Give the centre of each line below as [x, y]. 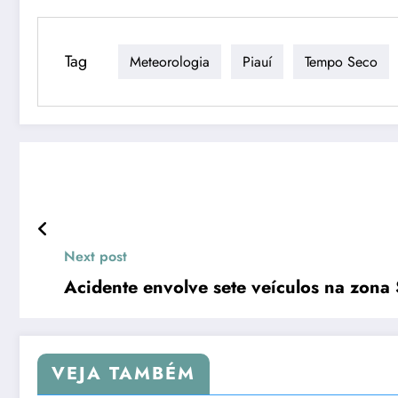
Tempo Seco [341, 61]
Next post [96, 257]
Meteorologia [170, 61]
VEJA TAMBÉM [123, 374]
